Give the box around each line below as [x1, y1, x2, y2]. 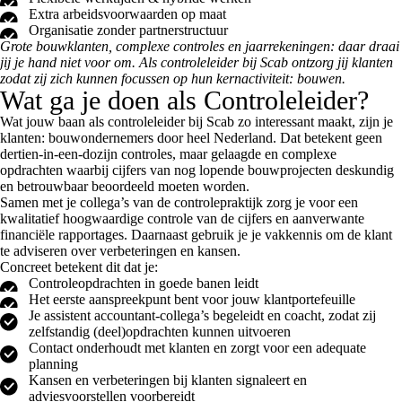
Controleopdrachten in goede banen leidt [29, 275, 258, 291]
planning [29, 355, 78, 371]
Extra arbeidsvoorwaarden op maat [29, 5, 226, 22]
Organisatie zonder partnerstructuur [29, 22, 228, 38]
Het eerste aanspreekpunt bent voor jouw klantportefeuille [29, 291, 355, 307]
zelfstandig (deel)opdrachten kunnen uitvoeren [29, 323, 291, 339]
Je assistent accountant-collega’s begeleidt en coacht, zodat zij [29, 307, 376, 323]
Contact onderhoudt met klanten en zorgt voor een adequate [29, 339, 366, 355]
